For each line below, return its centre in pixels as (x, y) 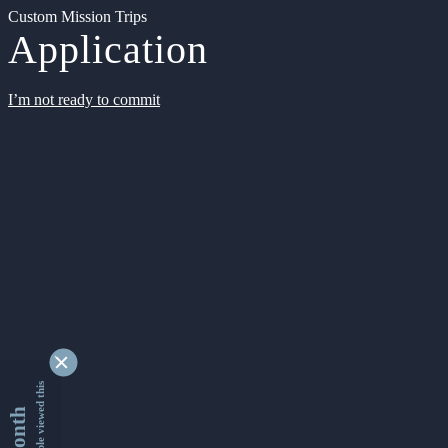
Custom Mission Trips (77, 16)
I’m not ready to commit (84, 99)
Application (108, 49)
